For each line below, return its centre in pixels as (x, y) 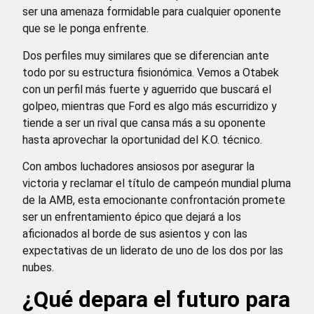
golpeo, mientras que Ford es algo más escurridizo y (150, 106)
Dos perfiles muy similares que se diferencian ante (146, 55)
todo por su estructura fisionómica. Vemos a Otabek (151, 72)
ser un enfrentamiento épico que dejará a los (132, 217)
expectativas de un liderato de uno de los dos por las (153, 250)
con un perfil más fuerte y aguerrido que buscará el (147, 89)
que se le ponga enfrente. (86, 29)
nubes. (38, 267)
